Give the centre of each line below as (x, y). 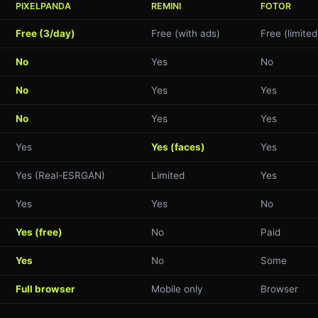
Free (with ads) (186, 33)
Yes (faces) (178, 147)
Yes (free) (39, 232)
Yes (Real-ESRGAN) (60, 175)
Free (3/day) (45, 33)
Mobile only (177, 289)
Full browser (45, 289)
